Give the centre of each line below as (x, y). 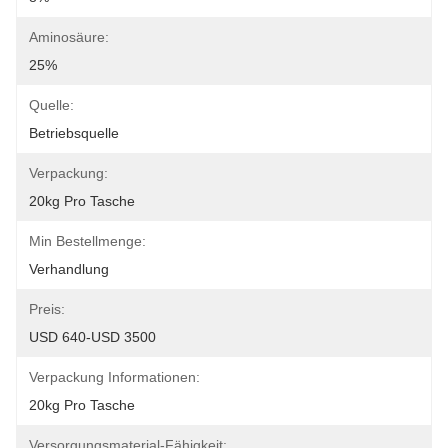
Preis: (47, 309)
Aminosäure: (69, 37)
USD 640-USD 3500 (92, 337)
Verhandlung (69, 269)
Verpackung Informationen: (114, 377)
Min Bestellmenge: (87, 241)
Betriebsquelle (74, 133)
